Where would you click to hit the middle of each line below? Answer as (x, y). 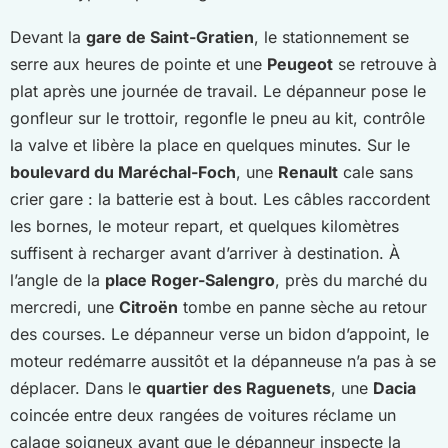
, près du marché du (351, 279)
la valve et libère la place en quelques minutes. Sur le (210, 144)
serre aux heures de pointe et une (138, 63)
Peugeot (300, 63)
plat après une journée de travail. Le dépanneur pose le (218, 90)
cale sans (375, 171)
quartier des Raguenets (238, 387)
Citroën (148, 306)
